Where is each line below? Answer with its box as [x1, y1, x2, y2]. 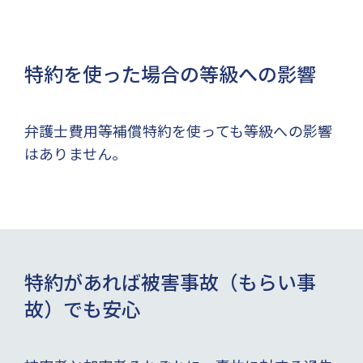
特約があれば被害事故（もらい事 [24, 267, 316, 296]
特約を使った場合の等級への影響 [24, 58, 316, 88]
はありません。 [24, 142, 127, 164]
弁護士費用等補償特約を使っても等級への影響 [24, 119, 333, 141]
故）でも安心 [24, 293, 141, 322]
